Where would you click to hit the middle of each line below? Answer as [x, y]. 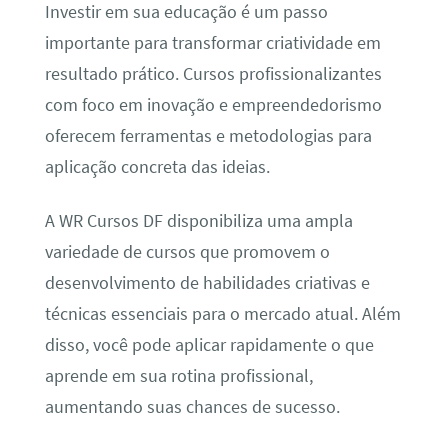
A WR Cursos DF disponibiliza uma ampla [198, 220]
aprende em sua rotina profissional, [178, 375]
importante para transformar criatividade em [212, 43]
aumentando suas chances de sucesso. [192, 406]
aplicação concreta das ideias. [157, 167]
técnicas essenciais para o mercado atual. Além [222, 313]
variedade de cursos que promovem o [187, 251]
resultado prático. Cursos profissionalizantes [213, 74]
